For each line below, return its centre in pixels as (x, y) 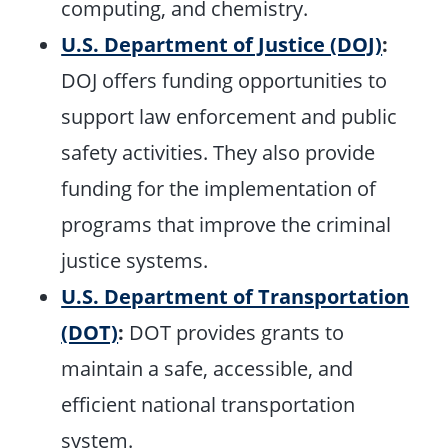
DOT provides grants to (234, 332)
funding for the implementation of (219, 188)
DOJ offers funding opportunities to (224, 80)
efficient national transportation (208, 404)
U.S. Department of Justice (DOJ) (222, 44)
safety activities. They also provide (218, 152)
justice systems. (135, 260)
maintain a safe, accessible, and (207, 368)
